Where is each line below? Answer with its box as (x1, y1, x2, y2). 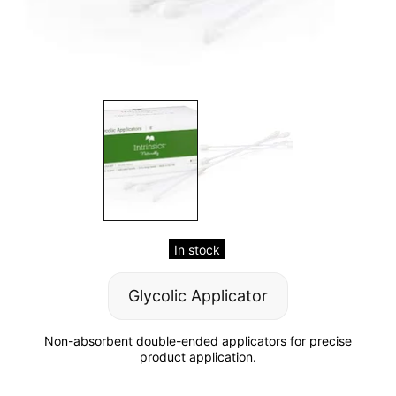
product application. (140, 348, 256, 364)
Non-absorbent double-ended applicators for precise (44, 332, 352, 348)
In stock (173, 241, 220, 257)
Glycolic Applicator (128, 286, 268, 305)
